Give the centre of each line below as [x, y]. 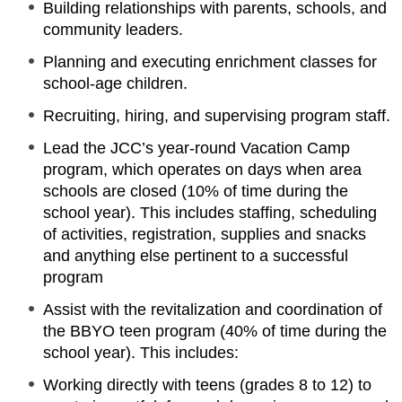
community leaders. [113, 30]
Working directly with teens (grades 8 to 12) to [207, 385]
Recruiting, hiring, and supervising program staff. [217, 116]
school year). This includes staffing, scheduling [210, 213]
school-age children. [115, 83]
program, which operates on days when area [202, 170]
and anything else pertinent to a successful [196, 256]
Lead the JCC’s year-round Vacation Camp [197, 148]
